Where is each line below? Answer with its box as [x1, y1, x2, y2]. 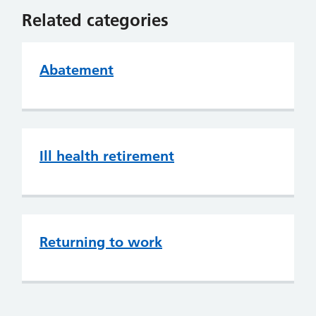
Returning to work [39, 233, 162, 250]
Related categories [22, 10, 169, 30]
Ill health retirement [39, 147, 174, 164]
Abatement [39, 61, 114, 78]
